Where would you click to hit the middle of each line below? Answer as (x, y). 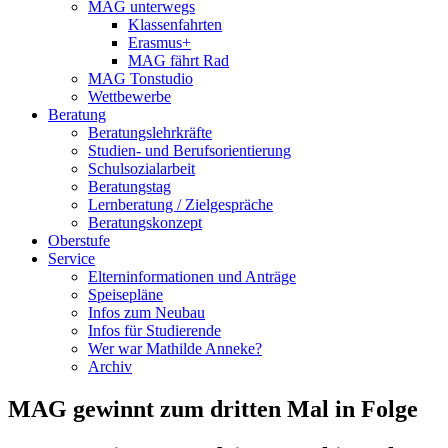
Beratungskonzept (145, 222)
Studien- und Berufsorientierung (189, 150)
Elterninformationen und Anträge (192, 276)
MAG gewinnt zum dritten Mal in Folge (213, 408)
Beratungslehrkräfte (150, 132)
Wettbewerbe (129, 96)
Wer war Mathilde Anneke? (175, 348)
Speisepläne (125, 294)
